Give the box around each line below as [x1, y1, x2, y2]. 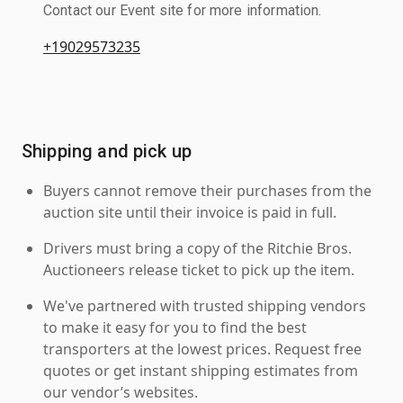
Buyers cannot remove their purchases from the [43, 180, 372, 201]
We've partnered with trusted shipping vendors [43, 295, 366, 316]
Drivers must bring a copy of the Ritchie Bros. [43, 237, 352, 258]
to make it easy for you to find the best [43, 317, 307, 337]
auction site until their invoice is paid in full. [43, 201, 336, 222]
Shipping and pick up [22, 139, 192, 162]
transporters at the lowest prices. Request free [43, 338, 362, 359]
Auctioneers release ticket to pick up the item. [43, 259, 354, 280]
